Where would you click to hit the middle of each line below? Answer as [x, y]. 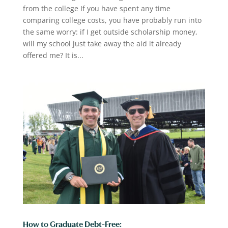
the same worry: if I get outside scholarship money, [110, 32]
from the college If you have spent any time [96, 8]
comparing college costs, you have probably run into [112, 20]
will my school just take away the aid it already [102, 43]
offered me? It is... [53, 55]
